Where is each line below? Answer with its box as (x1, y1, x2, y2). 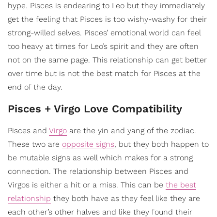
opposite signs (62, 139, 114, 149)
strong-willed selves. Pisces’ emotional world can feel (8, 28, 201, 38)
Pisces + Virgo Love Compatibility (8, 103, 186, 115)
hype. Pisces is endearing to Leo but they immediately (8, 1, 205, 11)
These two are (8, 139, 62, 149)
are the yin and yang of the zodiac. (67, 126, 196, 136)
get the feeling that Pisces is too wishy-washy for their (8, 15, 207, 24)
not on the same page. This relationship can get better (8, 55, 207, 65)
